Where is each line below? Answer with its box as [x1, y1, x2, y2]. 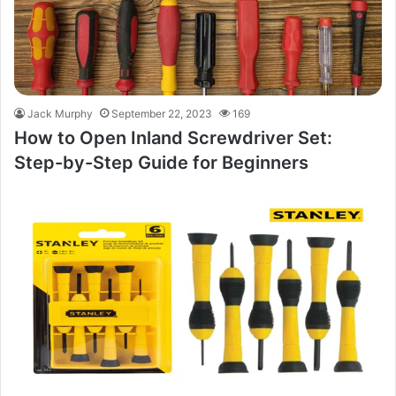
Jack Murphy [27, 107, 93, 120]
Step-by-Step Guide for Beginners [14, 152, 308, 173]
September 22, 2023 [111, 107, 212, 120]
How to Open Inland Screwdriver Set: [14, 127, 332, 148]
